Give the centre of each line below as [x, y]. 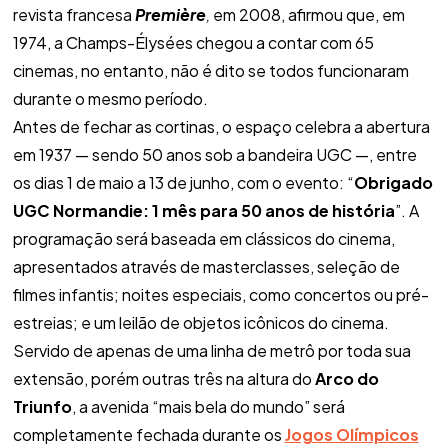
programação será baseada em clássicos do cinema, [203, 238]
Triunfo [42, 406]
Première [170, 14]
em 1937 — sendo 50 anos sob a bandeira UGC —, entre [214, 154]
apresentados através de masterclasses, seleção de [206, 266]
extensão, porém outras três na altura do [163, 378]
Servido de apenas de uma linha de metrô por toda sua [211, 350]
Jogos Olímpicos [351, 434]
